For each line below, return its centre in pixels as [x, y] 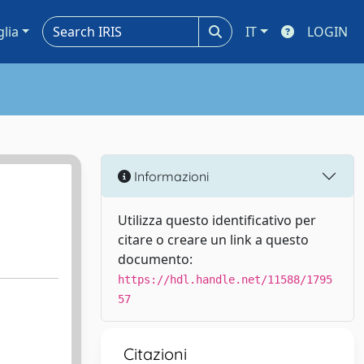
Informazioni [170, 176]
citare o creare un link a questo [213, 240]
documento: [155, 259]
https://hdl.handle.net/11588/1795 [225, 279]
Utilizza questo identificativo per [217, 220]
